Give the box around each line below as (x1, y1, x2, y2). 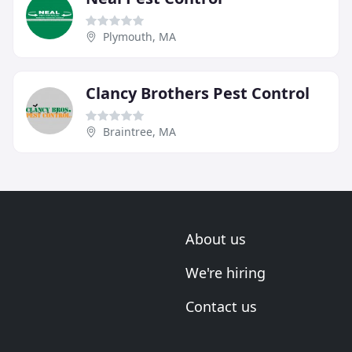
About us (185, 229, 246, 248)
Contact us (185, 297, 257, 316)
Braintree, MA (103, 123, 176, 139)
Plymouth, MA (103, 28, 176, 44)
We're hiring (185, 263, 266, 282)
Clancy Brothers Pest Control (86, 82, 310, 104)
